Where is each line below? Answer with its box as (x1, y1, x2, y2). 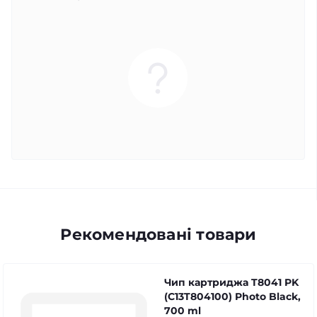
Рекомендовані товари (60, 225, 257, 244)
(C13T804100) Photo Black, (164, 290, 301, 303)
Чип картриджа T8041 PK (164, 276, 299, 289)
